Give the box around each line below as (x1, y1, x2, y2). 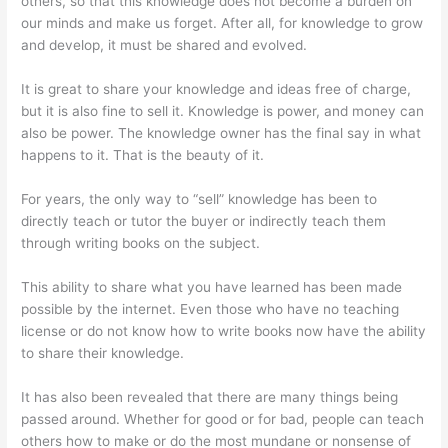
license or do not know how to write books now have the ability (21, 322, 427, 339)
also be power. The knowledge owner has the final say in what (21, 125, 422, 142)
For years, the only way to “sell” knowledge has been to (21, 190, 378, 207)
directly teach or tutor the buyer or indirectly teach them (21, 212, 387, 229)
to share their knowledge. (21, 344, 185, 361)
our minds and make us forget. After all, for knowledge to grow (21, 15, 424, 32)
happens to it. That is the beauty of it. (21, 147, 265, 164)
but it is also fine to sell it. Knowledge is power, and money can (21, 103, 425, 120)
